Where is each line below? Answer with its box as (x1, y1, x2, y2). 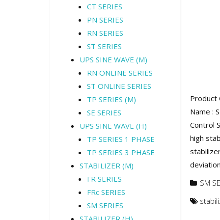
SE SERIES (87, 108, 121, 117)
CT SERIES (87, 1, 122, 11)
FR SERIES (87, 174, 122, 184)
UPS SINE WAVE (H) (80, 121, 147, 131)
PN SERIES (87, 15, 123, 25)
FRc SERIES (87, 187, 125, 197)
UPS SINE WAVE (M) (80, 55, 147, 64)
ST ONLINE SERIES (87, 81, 151, 91)
